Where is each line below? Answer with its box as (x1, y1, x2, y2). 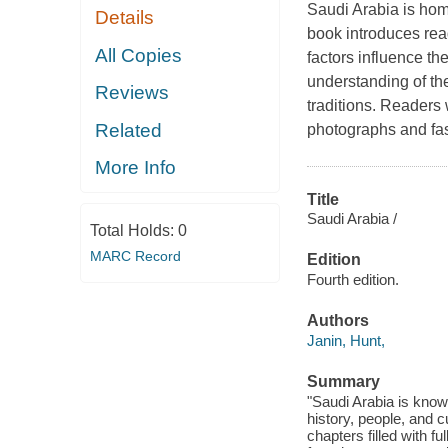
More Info (95, 157, 177, 179)
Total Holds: (89, 221, 178, 239)
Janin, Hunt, (306, 331, 385, 349)
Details (95, 7, 155, 29)
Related (95, 119, 163, 141)
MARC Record (89, 247, 181, 264)
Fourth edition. (306, 270, 399, 288)
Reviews (95, 82, 170, 104)
